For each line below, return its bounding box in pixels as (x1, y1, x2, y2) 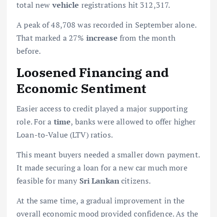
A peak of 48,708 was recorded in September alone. (16, 19, 196, 30)
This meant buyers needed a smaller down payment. (16, 149, 200, 160)
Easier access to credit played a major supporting (16, 103, 187, 114)
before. (16, 45, 41, 56)
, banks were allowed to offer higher (71, 116, 196, 127)
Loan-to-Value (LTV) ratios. (16, 129, 113, 140)
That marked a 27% (16, 32, 86, 43)
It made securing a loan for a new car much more (16, 162, 187, 173)
